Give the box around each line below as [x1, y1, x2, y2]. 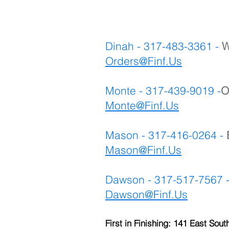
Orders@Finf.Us [105, 54, 182, 67]
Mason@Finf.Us [105, 143, 181, 156]
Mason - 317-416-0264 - [105, 128, 226, 142]
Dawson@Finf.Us [105, 187, 188, 201]
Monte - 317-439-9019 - [105, 83, 221, 97]
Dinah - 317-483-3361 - [105, 39, 219, 53]
